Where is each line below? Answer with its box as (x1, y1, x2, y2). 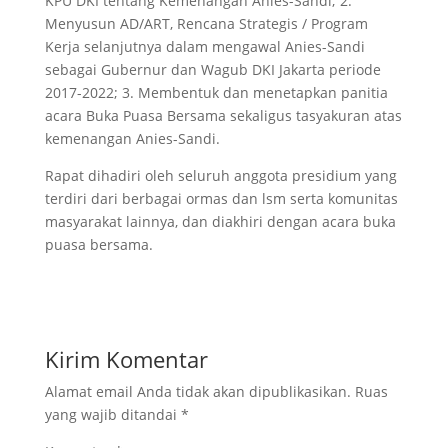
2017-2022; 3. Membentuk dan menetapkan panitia (44, 83, 388, 102)
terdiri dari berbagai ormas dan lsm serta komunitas (44, 189, 398, 208)
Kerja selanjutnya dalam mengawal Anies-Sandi (44, 37, 365, 56)
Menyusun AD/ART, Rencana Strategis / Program (44, 14, 368, 33)
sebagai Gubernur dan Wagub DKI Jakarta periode (44, 60, 381, 79)
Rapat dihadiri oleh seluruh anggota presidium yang (44, 166, 397, 185)
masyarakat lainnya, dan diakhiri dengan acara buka (44, 212, 396, 231)
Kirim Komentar (44, 344, 208, 374)
